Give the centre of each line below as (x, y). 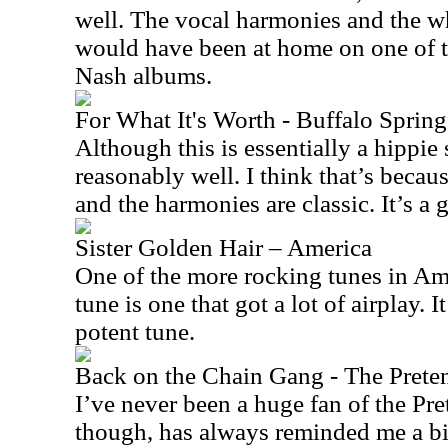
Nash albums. (143, 75)
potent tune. (135, 331)
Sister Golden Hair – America (223, 247)
